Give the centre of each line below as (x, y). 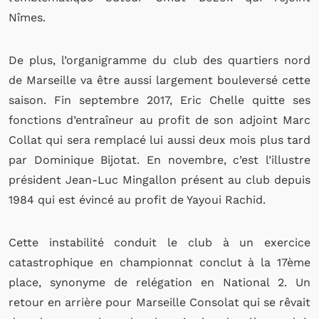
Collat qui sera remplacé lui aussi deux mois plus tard (159, 140)
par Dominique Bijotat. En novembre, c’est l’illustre (159, 160)
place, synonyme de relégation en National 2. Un (159, 282)
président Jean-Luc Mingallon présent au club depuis (159, 180)
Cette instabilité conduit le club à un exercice (159, 242)
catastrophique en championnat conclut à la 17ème (159, 262)
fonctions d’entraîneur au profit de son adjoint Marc (159, 120)
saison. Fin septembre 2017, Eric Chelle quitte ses (159, 100)
